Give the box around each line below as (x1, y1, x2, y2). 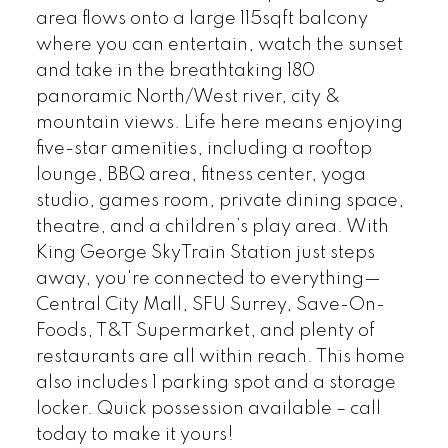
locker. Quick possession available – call (35, 399, 381, 418)
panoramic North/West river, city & (35, 87, 340, 106)
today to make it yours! (35, 425, 234, 444)
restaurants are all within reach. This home (35, 347, 405, 366)
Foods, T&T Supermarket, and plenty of (35, 321, 375, 340)
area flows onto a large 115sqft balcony (35, 9, 368, 28)
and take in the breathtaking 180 (35, 61, 315, 80)
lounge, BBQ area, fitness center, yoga (35, 165, 366, 184)
